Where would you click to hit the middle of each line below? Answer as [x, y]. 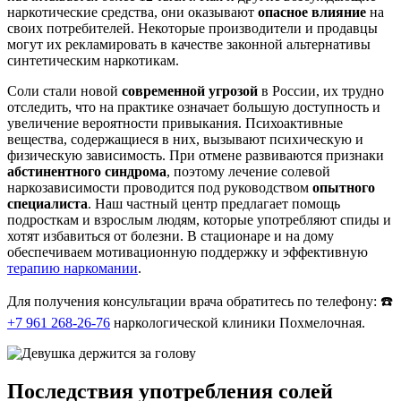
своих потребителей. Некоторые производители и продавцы [192, 29]
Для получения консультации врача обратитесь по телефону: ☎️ [200, 302]
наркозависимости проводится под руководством [160, 188]
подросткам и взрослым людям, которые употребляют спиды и [199, 220]
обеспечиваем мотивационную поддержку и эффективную [188, 252]
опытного [344, 188]
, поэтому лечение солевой [248, 172]
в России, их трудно [321, 91]
